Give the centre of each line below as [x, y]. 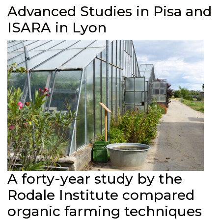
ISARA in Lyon [57, 27]
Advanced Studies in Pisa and [110, 11]
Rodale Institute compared [101, 195]
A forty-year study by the [95, 179]
